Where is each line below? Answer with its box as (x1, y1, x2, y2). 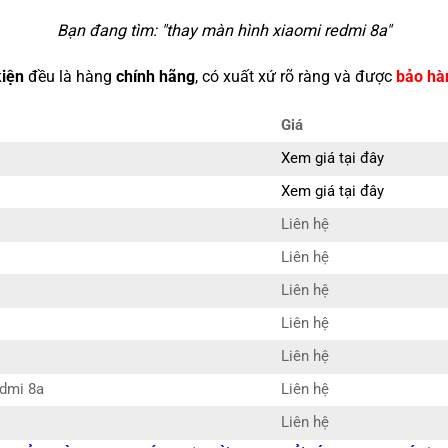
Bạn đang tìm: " (57, 21, 166, 41)
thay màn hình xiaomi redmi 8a (166, 21, 386, 41)
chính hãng (115, 67, 195, 87)
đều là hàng (23, 67, 116, 87)
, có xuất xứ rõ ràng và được (194, 67, 396, 87)
